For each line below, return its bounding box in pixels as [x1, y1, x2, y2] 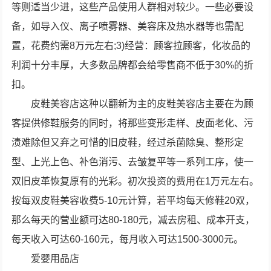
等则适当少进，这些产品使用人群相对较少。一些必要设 [11, 2, 254, 12]
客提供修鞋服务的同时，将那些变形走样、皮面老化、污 [11, 118, 254, 128]
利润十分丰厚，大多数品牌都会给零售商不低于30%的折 [11, 60, 254, 70]
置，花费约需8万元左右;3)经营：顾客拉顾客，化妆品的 [11, 41, 251, 51]
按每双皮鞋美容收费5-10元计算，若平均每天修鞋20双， [11, 195, 255, 206]
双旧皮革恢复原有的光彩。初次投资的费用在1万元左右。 [11, 176, 260, 186]
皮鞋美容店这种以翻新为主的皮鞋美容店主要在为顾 [31, 99, 254, 109]
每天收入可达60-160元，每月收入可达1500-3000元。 [11, 234, 244, 244]
